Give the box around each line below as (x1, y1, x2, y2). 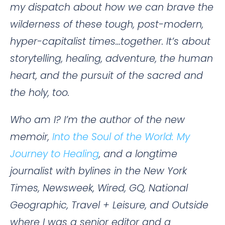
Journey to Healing (10, 147, 99, 161)
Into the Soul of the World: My (52, 130, 190, 144)
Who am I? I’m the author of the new (10, 113, 185, 127)
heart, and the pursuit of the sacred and (10, 68, 203, 82)
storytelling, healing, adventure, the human (10, 51, 213, 65)
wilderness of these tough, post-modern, (10, 17, 203, 31)
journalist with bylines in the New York (10, 164, 187, 178)
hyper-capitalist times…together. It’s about (10, 34, 210, 48)
